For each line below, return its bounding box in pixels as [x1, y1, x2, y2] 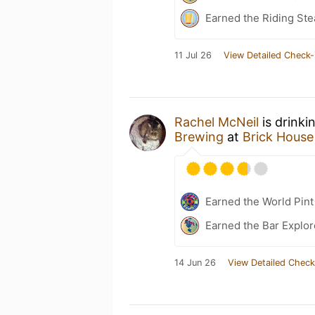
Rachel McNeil [174, 114, 259, 129]
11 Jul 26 [174, 49, 212, 60]
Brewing [174, 129, 224, 144]
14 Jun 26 [174, 257, 216, 268]
